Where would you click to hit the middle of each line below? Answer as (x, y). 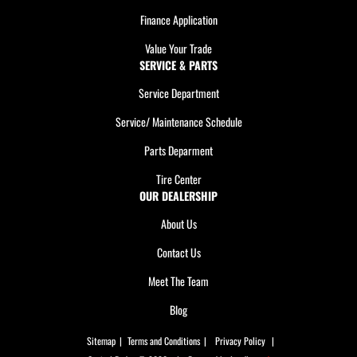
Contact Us (178, 252)
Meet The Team (178, 281)
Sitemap (101, 341)
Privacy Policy (240, 341)
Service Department (178, 93)
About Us (178, 224)
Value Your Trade (178, 48)
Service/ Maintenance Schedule (178, 122)
